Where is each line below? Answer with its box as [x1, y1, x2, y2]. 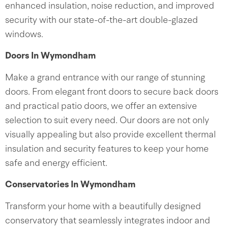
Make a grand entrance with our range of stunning [5, 73, 205, 82]
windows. [5, 30, 43, 39]
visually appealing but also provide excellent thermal [5, 130, 216, 139]
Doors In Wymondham [5, 51, 96, 61]
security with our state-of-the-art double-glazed [5, 16, 198, 25]
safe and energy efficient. [5, 159, 107, 168]
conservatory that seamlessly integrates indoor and [5, 216, 210, 225]
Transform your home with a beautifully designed [5, 202, 201, 211]
